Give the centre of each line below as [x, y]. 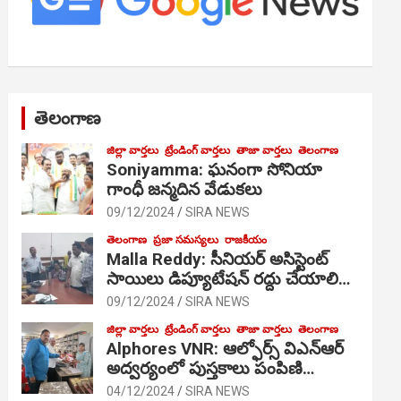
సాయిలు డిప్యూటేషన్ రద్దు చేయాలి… [229, 278]
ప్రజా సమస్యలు [186, 239]
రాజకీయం [246, 239]
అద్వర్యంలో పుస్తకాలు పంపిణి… [211, 368]
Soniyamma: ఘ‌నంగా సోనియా [215, 169]
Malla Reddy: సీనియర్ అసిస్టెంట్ [218, 259]
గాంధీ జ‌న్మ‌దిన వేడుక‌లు [185, 189]
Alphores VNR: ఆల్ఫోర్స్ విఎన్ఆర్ [226, 348]
